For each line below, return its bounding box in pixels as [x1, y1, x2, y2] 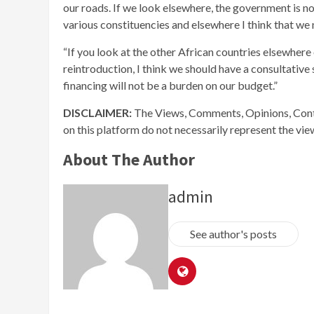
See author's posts [190, 226, 277, 240]
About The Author [63, 149, 195, 171]
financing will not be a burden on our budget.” [63, 78, 278, 93]
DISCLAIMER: [63, 106, 134, 120]
